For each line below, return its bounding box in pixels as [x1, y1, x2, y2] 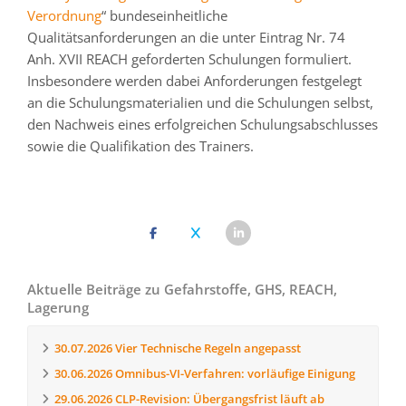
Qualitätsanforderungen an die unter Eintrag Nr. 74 [27, 28, 345, 46]
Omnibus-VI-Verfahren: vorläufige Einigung [112, 365, 355, 382]
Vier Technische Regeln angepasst [112, 340, 301, 356]
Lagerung [27, 298, 89, 316]
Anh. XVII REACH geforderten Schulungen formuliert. [27, 50, 352, 68]
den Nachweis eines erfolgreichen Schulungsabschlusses [27, 115, 378, 133]
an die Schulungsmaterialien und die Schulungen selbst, [27, 93, 373, 111]
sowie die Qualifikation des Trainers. [27, 137, 254, 155]
